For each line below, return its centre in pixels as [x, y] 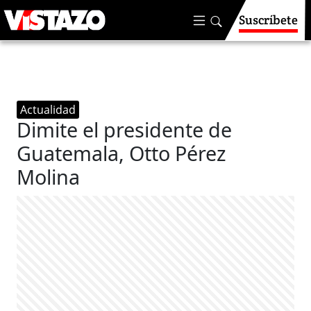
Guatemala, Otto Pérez [122, 153]
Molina [49, 177]
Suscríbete [268, 20]
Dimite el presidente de [125, 129]
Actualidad [48, 110]
